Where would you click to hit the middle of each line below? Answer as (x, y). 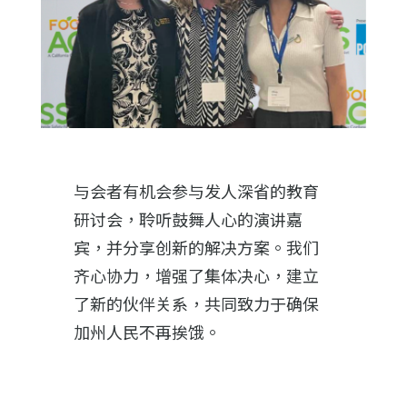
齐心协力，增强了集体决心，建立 (196, 276)
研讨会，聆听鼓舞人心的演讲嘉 (188, 219)
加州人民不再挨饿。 (147, 332)
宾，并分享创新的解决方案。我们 (196, 248)
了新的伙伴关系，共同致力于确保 (196, 304)
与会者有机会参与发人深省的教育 (196, 191)
